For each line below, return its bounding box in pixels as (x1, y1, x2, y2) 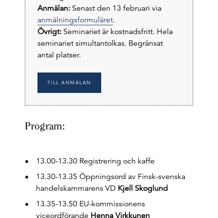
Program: (24, 120, 65, 132)
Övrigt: (37, 27, 61, 36)
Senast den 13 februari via (70, 3, 162, 13)
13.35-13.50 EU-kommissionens (36, 199, 145, 209)
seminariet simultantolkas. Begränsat (37, 38, 163, 48)
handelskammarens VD (36, 183, 118, 193)
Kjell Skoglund (117, 183, 168, 193)
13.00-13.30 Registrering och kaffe (36, 156, 155, 166)
